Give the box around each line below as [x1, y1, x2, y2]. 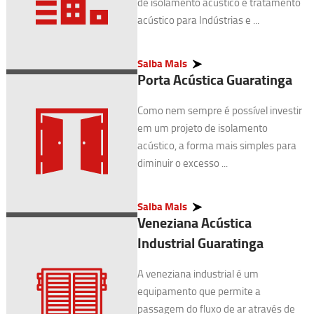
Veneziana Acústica [137, 212, 252, 233]
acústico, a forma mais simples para [137, 138, 296, 153]
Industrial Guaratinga [137, 233, 264, 253]
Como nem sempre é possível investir [137, 103, 302, 118]
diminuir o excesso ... [137, 156, 228, 170]
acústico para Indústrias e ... [137, 13, 259, 27]
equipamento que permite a [137, 284, 261, 299]
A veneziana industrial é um [137, 266, 259, 281]
